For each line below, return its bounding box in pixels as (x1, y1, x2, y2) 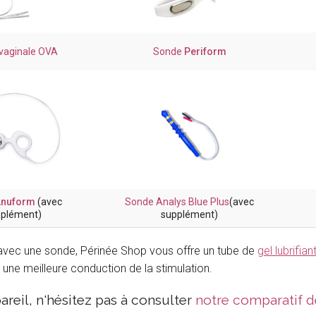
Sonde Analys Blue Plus (125, 196, 229, 208)
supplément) (161, 209, 218, 221)
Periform (183, 46, 226, 58)
